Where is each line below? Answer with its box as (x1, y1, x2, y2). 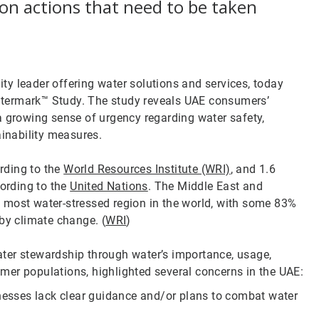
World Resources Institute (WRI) (63, 162, 231, 176)
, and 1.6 (230, 162, 276, 176)
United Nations (70, 179, 148, 193)
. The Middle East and (147, 179, 263, 193)
